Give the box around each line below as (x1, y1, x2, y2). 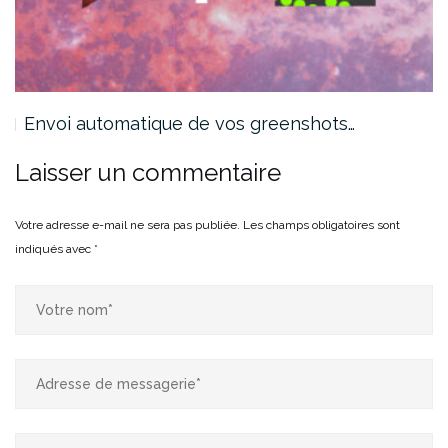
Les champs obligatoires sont (243, 217, 400, 232)
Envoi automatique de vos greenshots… (24, 112, 355, 134)
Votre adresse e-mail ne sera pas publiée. (15, 217, 240, 232)
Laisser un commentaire (15, 157, 281, 187)
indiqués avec (15, 241, 94, 256)
